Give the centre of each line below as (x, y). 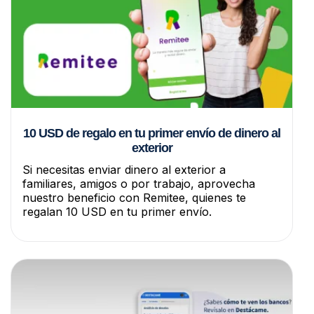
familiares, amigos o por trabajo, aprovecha (139, 183)
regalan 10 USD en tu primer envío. (117, 211)
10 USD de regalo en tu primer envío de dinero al (152, 133)
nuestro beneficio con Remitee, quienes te (134, 197)
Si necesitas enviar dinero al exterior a (124, 169)
